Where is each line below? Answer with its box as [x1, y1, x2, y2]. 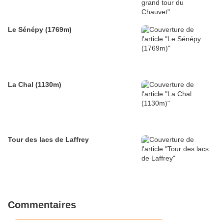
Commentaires [8, 199, 76, 211]
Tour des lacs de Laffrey [8, 136, 89, 144]
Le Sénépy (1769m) [8, 26, 72, 34]
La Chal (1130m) [8, 81, 61, 89]
